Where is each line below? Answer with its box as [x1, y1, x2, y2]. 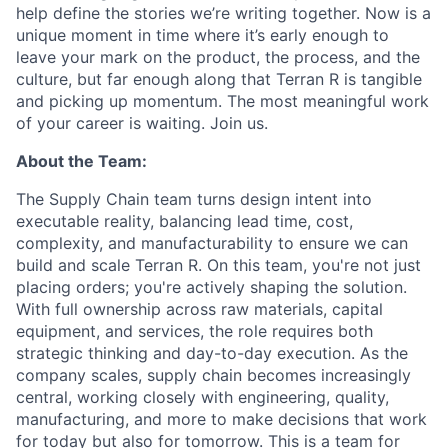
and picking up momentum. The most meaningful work [16, 91, 429, 111]
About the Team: [16, 151, 147, 171]
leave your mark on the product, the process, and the [16, 47, 420, 67]
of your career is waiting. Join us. [16, 113, 268, 133]
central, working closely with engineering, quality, [16, 387, 389, 407]
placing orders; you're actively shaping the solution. [16, 277, 407, 297]
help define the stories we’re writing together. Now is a [16, 3, 431, 23]
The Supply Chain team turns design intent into [16, 189, 372, 209]
